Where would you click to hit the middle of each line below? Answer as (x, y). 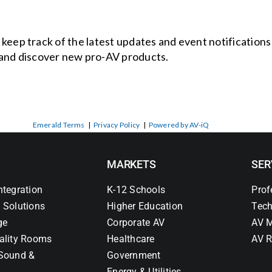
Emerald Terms (59, 125)
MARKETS (131, 165)
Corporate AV (136, 223)
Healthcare (131, 239)
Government (134, 256)
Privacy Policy (117, 125)
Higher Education (145, 206)
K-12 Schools (136, 190)
